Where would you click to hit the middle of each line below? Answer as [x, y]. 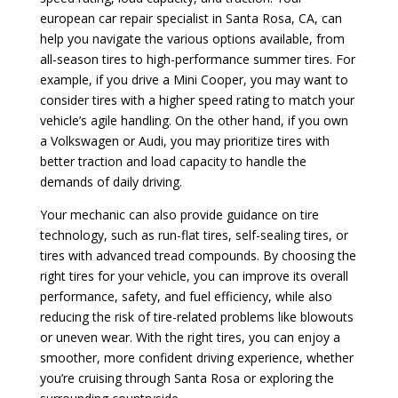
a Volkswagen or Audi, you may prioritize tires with [184, 140]
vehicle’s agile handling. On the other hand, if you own [194, 120]
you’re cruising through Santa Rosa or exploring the [187, 378]
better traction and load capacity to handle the [173, 161]
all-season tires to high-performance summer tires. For [197, 59]
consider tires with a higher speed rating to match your [197, 99]
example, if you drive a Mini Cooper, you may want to [194, 79]
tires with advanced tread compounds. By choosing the [198, 255]
